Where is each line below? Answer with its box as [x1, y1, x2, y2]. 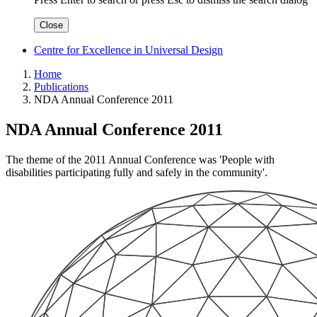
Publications [34, 81, 88, 93]
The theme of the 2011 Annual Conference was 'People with [6, 153, 275, 166]
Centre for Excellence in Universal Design [34, 44, 223, 57]
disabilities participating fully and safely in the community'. [6, 166, 267, 178]
